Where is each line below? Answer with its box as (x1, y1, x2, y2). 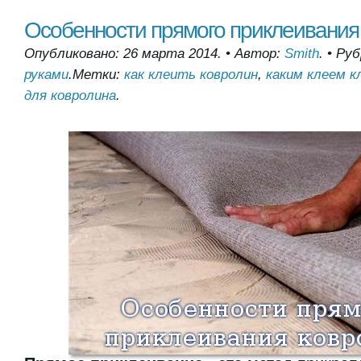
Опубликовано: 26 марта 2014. (24, 46, 222, 61)
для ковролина (24, 88, 116, 103)
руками (24, 67, 68, 82)
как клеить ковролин (124, 67, 258, 82)
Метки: (73, 67, 124, 82)
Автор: (234, 46, 284, 61)
